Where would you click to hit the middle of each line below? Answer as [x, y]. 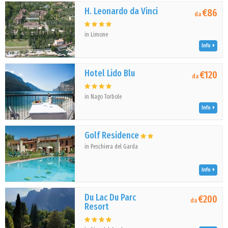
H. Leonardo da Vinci [121, 11]
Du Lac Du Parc [110, 197]
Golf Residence [112, 135]
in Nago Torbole [103, 97]
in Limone [96, 35]
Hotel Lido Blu [110, 73]
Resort [97, 207]
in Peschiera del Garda [111, 147]
